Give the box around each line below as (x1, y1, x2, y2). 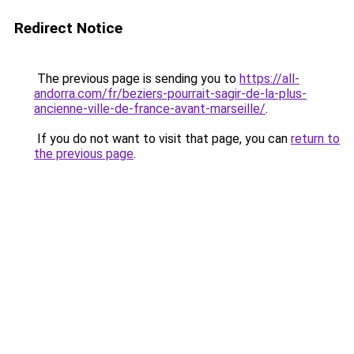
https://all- (239, 71, 299, 86)
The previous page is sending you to (34, 71, 239, 86)
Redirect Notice (14, 19, 122, 37)
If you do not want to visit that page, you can (34, 131, 291, 146)
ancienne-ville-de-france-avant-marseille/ (34, 101, 265, 116)
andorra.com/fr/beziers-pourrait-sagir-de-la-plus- (34, 86, 307, 101)
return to (291, 131, 340, 146)
